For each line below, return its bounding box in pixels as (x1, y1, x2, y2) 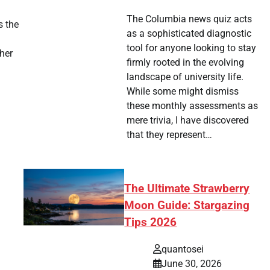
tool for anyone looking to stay (126, 42, 256, 54)
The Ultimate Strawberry (124, 182, 250, 196)
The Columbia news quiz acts (126, 13, 252, 25)
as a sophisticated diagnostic (126, 28, 251, 40)
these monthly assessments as (126, 100, 258, 112)
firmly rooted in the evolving (126, 57, 244, 69)
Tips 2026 (124, 216, 177, 230)
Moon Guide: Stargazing (124, 199, 250, 213)
